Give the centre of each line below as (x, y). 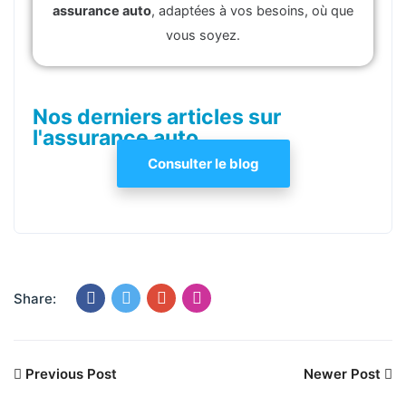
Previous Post (69, 373)
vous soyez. (203, 35)
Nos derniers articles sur (157, 116)
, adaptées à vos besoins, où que (252, 10)
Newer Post (344, 373)
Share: (35, 298)
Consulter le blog (203, 163)
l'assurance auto (116, 137)
